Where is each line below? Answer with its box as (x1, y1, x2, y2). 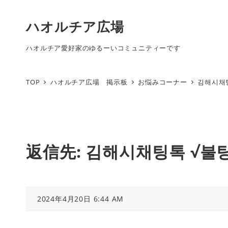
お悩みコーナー (138, 77, 187, 87)
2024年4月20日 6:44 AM (37, 193, 124, 204)
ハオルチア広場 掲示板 (50, 77, 128, 87)
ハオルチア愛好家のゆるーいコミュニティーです (26, 43, 181, 52)
